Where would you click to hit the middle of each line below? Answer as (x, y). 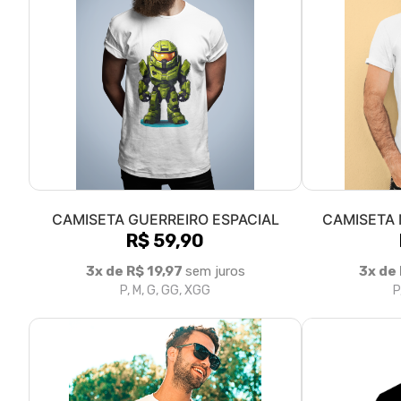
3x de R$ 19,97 (135, 271)
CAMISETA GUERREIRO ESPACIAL (165, 219)
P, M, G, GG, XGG (165, 290)
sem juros (215, 271)
